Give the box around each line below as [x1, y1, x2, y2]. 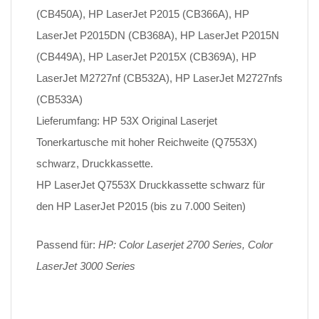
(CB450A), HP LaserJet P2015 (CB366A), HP [36, 8, 249, 21]
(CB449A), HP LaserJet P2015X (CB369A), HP [36, 51, 256, 63]
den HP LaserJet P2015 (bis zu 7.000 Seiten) [36, 200, 246, 213]
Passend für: [36, 239, 98, 251]
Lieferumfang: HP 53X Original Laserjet [36, 115, 217, 127]
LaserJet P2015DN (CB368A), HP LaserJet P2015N [36, 29, 279, 42]
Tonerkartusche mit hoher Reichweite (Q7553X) [36, 136, 257, 149]
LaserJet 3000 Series [36, 260, 135, 273]
